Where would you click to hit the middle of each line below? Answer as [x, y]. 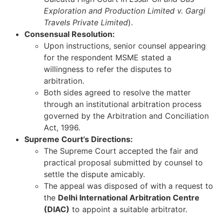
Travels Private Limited [86, 23]
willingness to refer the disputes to [108, 69]
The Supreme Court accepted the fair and [121, 151]
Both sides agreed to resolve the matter [117, 93]
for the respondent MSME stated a [108, 58]
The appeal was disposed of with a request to [128, 186]
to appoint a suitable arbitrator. [128, 209]
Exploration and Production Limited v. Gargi [125, 11]
